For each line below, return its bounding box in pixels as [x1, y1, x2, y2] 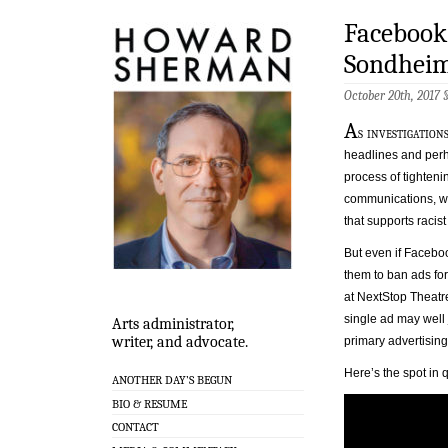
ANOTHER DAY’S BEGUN [112, 372, 232, 387]
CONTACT [112, 420, 159, 435]
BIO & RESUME [112, 396, 187, 411]
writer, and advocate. [112, 333, 248, 352]
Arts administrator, [112, 315, 234, 334]
